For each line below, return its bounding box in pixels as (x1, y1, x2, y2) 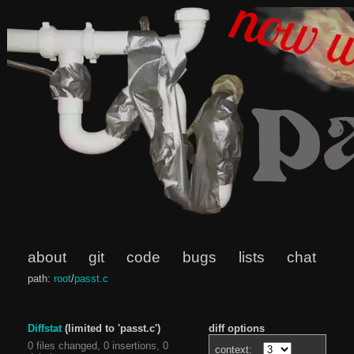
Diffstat (27, 322, 62, 335)
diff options (209, 322, 265, 335)
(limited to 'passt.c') (61, 322, 160, 335)
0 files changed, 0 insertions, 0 (27, 339, 168, 352)
